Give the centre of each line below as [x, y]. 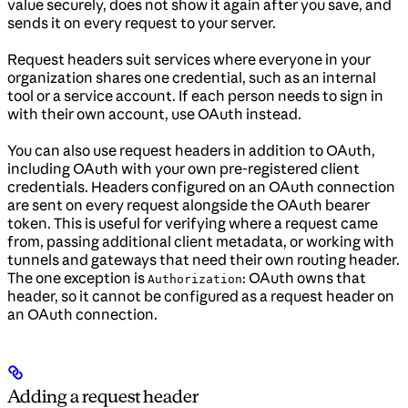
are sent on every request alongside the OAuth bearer [189, 205]
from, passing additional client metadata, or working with [201, 242]
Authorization [195, 280]
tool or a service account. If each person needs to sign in [195, 96]
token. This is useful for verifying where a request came [193, 224]
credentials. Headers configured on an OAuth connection [201, 187]
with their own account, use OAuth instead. [154, 114]
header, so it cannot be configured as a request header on [201, 296]
